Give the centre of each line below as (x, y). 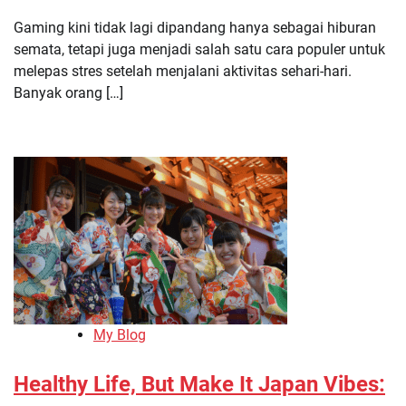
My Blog (120, 335)
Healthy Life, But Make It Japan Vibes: (199, 385)
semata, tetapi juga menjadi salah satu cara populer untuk (199, 50)
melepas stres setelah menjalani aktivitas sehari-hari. (183, 72)
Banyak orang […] (68, 93)
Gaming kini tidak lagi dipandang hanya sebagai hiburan (195, 28)
